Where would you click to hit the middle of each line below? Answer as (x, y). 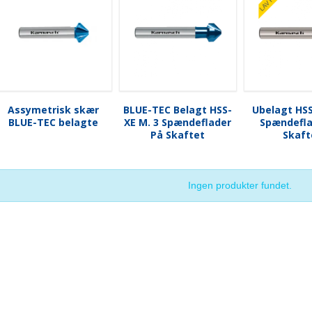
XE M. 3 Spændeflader (178, 123)
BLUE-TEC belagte (54, 123)
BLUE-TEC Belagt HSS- (178, 110)
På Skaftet (178, 135)
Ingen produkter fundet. (240, 185)
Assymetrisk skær (54, 110)
